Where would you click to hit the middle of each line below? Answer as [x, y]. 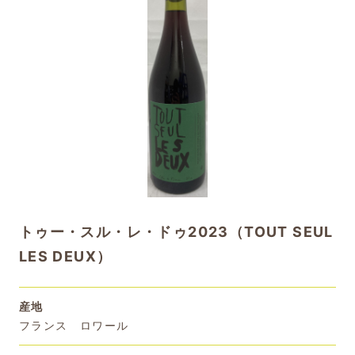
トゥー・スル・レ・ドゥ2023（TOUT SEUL [176, 231]
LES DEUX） [65, 256]
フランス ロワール [74, 326]
